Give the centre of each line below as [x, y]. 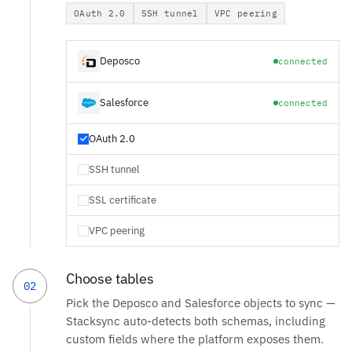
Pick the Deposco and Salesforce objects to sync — [201, 302]
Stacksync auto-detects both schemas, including [196, 321]
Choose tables [110, 278]
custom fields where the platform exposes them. [195, 339]
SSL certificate [123, 200]
